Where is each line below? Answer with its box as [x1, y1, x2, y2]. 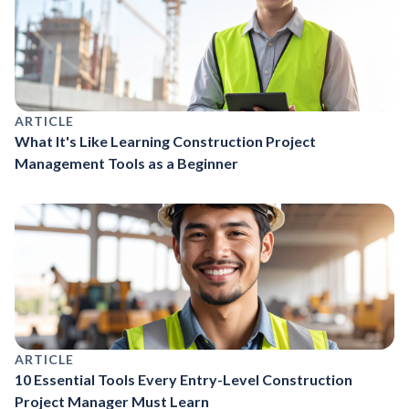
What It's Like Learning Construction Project [15, 131, 316, 150]
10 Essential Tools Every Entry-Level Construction [15, 370, 352, 388]
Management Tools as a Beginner [15, 153, 238, 172]
